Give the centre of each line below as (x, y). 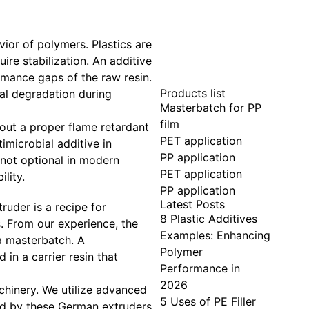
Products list (193, 93)
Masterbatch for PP (211, 108)
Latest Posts (192, 205)
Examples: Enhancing (215, 236)
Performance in (200, 269)
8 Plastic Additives (209, 219)
